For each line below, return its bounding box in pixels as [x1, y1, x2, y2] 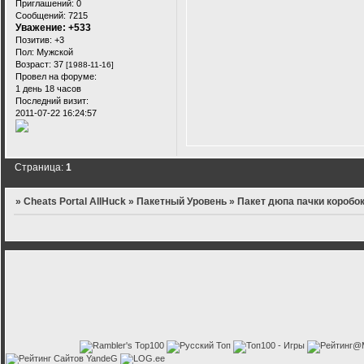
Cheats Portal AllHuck [24, 196, 127, 208]
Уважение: [15, 21, 66, 33]
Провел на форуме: [15, 71, 97, 81]
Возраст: [15, 58, 51, 69]
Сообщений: [15, 10, 66, 20]
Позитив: [15, 34, 52, 45]
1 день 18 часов [15, 83, 81, 93]
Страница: [15, 162, 67, 174]
